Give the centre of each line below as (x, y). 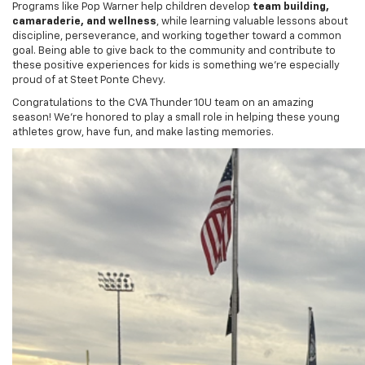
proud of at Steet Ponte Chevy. (89, 56)
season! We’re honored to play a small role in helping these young (176, 94)
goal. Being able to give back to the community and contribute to (174, 27)
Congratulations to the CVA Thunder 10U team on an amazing (163, 79)
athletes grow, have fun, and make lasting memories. (143, 108)
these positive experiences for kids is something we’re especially (176, 42)
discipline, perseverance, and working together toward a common (177, 12)
